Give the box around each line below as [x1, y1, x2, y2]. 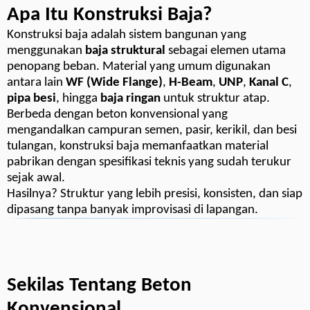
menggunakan [7, 44, 85, 58]
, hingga [56, 92, 100, 106]
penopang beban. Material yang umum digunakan [7, 60, 271, 74]
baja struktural [85, 44, 165, 58]
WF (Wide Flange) [66, 76, 163, 90]
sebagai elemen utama [165, 44, 286, 58]
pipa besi [7, 92, 56, 106]
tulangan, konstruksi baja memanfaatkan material [7, 140, 268, 154]
